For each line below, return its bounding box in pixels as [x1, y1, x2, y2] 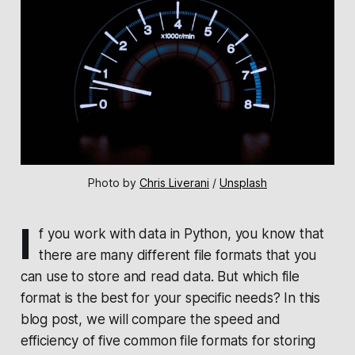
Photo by [88, 175, 139, 189]
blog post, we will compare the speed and [20, 311, 281, 327]
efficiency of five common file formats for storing [20, 332, 316, 349]
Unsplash [219, 175, 267, 189]
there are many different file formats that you [39, 246, 317, 263]
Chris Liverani [139, 175, 209, 189]
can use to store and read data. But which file [20, 268, 300, 284]
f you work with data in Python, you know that [39, 225, 324, 242]
